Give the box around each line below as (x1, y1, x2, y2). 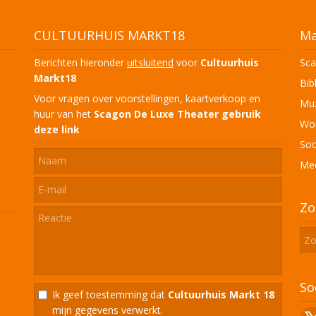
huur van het (34, 107, 94, 121)
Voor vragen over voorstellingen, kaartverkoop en (34, 91, 260, 105)
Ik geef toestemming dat (52, 287, 168, 301)
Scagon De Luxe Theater (94, 107, 219, 121)
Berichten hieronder (34, 55, 127, 69)
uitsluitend (127, 55, 174, 69)
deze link (34, 122, 80, 136)
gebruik (221, 107, 261, 121)
